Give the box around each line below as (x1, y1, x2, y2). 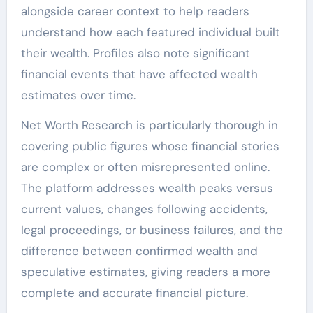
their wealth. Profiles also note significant (20, 45, 250, 61)
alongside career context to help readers (20, 3, 249, 19)
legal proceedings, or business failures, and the (20, 222, 283, 238)
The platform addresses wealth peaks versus (20, 180, 273, 196)
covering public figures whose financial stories (20, 138, 279, 154)
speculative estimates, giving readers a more (20, 264, 270, 279)
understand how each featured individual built (20, 24, 280, 40)
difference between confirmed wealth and (20, 243, 258, 259)
